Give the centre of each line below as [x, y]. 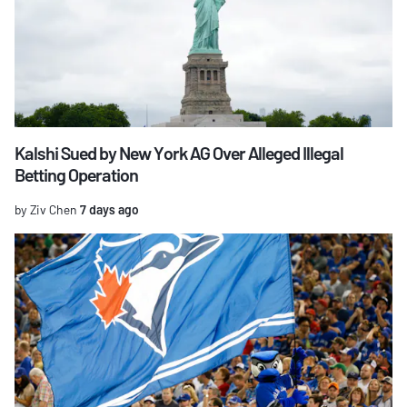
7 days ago [108, 209]
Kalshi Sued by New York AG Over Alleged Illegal [179, 152]
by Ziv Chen [46, 209]
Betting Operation [76, 174]
